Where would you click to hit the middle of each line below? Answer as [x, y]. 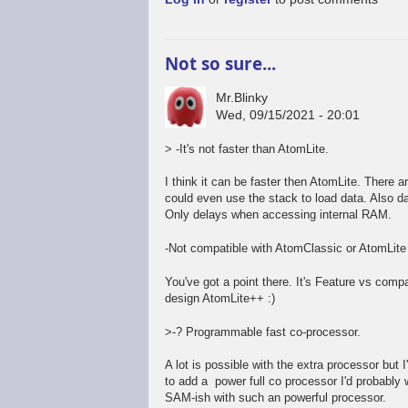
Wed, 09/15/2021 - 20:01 [288, 115]
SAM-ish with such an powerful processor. [276, 398]
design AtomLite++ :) [220, 298]
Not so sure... [221, 63]
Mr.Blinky [242, 98]
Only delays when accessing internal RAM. [279, 215]
